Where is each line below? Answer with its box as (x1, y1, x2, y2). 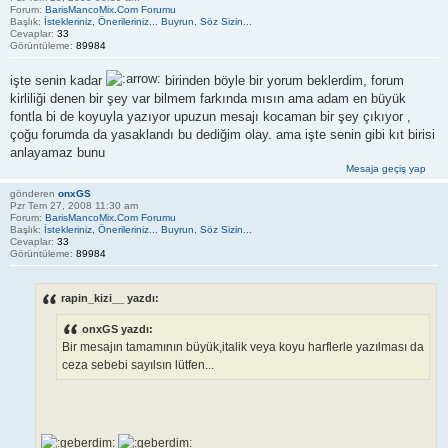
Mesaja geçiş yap (346, 162, 426, 174)
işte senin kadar (10, 72, 106, 88)
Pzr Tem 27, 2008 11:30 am (10, 199, 138, 211)
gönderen (10, 187, 58, 199)
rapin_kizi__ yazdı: (61, 292, 159, 305)
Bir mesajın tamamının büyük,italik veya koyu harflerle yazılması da (62, 339, 424, 354)
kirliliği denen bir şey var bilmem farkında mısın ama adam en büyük (10, 90, 406, 106)
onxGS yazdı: (82, 322, 153, 335)
